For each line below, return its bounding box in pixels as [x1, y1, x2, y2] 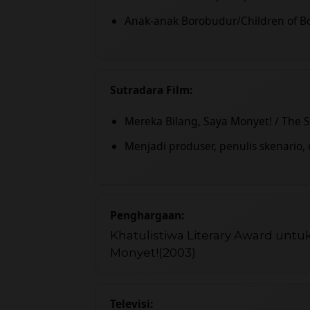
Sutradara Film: [110, 82, 192, 98]
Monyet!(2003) [110, 246, 196, 260]
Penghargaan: [110, 208, 184, 224]
